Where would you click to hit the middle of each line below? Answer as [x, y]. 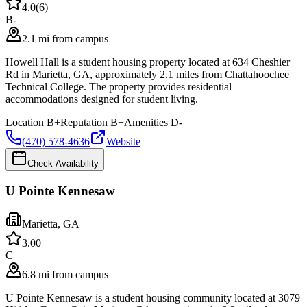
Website [123, 141]
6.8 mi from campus [65, 275]
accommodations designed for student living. [102, 99]
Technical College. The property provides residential [119, 86]
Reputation [84, 122]
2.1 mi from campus [65, 38]
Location [25, 122]
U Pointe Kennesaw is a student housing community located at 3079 [153, 298]
